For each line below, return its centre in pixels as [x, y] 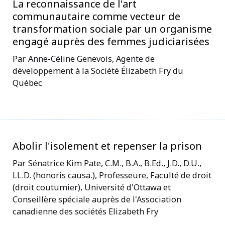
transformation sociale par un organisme [112, 29]
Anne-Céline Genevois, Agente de [91, 58]
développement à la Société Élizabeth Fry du [98, 70]
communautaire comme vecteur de [96, 16]
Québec [27, 82]
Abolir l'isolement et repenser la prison [107, 146]
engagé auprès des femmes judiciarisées [111, 41]
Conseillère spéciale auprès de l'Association [97, 199]
